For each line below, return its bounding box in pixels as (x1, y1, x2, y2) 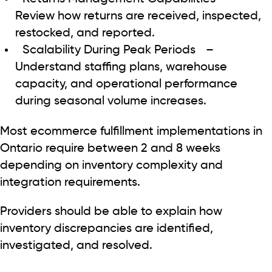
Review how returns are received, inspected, (15, 10, 261, 22)
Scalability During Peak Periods (22, 44, 195, 56)
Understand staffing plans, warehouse (15, 61, 227, 73)
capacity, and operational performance (15, 78, 237, 90)
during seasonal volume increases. (15, 95, 206, 107)
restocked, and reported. (15, 27, 155, 39)
